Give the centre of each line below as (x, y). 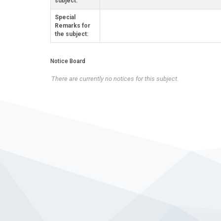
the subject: (72, 34)
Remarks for (73, 26)
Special (65, 17)
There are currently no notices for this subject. (115, 79)
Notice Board (68, 61)
